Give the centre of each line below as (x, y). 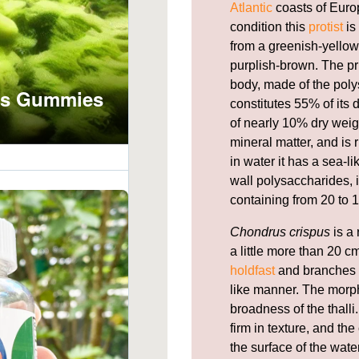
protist (326, 26)
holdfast (252, 270)
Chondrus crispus (280, 232)
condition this (269, 26)
